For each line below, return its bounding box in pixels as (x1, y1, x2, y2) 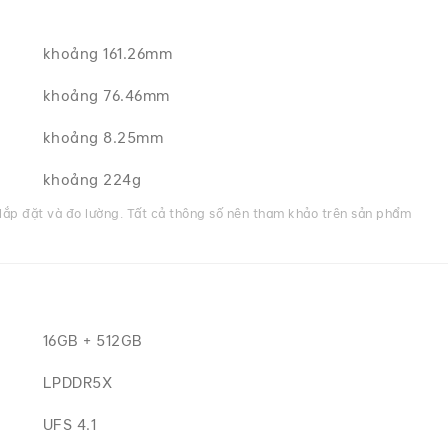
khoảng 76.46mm (42, 87, 170, 104)
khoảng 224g (42, 171, 142, 188)
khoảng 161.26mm (42, 45, 173, 62)
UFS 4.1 (42, 416, 97, 433)
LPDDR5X (42, 374, 113, 391)
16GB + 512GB (42, 332, 143, 349)
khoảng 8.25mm (42, 129, 164, 146)
